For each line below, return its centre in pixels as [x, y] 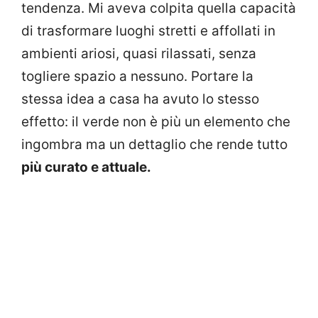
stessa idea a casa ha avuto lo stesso [140, 99]
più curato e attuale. [86, 167]
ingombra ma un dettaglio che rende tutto [154, 144]
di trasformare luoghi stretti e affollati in [148, 31]
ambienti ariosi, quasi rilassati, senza [139, 53]
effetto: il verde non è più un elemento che [156, 121]
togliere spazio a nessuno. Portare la [137, 76]
